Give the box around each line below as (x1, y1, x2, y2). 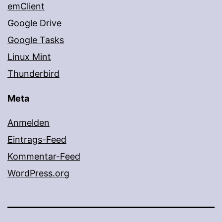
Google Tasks (7, 35, 64, 46)
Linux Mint (7, 52, 51, 62)
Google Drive (7, 18, 61, 29)
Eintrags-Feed (7, 134, 66, 145)
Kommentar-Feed (7, 151, 80, 162)
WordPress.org (7, 168, 69, 179)
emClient (7, 1, 45, 12)
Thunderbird (7, 68, 59, 79)
